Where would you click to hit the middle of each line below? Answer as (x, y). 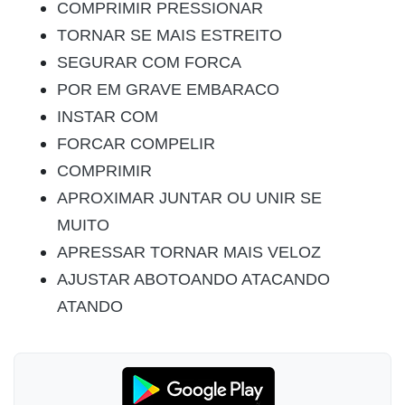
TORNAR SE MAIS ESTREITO (170, 35)
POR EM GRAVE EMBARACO (168, 89)
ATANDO (90, 306)
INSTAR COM (108, 117)
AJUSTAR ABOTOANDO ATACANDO (193, 279)
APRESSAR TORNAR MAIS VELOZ (189, 252)
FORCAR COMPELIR (136, 144)
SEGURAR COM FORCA (149, 62)
